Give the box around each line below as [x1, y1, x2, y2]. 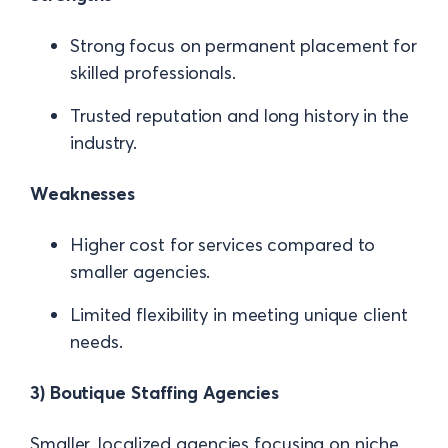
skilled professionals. [70, 61, 236, 84]
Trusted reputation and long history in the [70, 104, 409, 127]
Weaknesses [30, 182, 135, 205]
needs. [70, 330, 123, 353]
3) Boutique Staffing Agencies [30, 381, 280, 404]
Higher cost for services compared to [70, 233, 376, 256]
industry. [70, 131, 138, 154]
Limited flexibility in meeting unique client [70, 303, 408, 326]
